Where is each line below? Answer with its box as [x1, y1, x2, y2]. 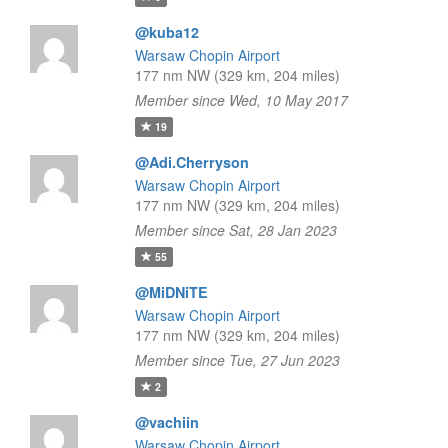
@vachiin [134, 412, 199, 432]
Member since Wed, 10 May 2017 [134, 90, 348, 110]
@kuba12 [134, 22, 199, 42]
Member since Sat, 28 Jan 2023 [134, 220, 337, 240]
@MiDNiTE [134, 282, 208, 302]
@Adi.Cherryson [134, 152, 249, 172]
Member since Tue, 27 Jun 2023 [134, 350, 340, 370]
